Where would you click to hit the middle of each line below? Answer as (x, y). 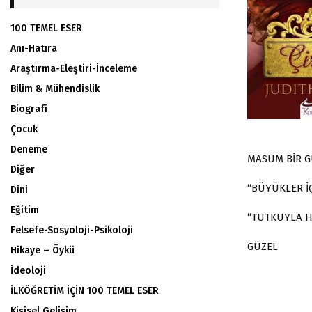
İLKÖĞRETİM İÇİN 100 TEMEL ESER (85, 291)
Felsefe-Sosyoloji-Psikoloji (72, 230)
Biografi (29, 109)
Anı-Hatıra (34, 48)
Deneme (29, 149)
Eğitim (25, 210)
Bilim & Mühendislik (55, 89)
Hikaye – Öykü (42, 250)
